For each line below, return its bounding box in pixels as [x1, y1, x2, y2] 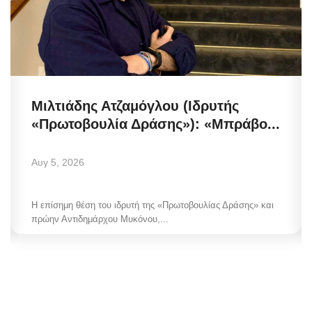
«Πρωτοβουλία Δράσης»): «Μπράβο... [31, 116, 280, 132]
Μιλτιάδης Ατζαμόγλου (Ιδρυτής [31, 98, 239, 114]
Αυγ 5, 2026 [31, 157, 84, 169]
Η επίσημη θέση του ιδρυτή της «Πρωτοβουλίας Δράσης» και [31, 200, 274, 211]
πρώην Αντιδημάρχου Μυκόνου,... [31, 214, 169, 225]
